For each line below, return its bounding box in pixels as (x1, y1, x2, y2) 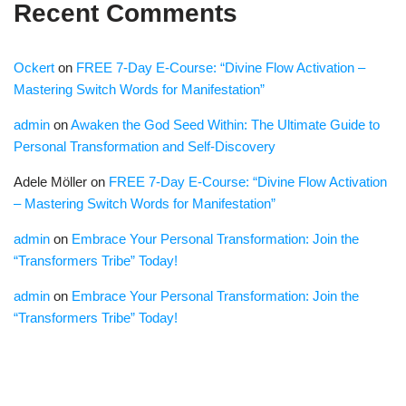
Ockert (14, 60, 54, 76)
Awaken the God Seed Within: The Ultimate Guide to (71, 117, 380, 133)
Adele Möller (14, 174, 87, 190)
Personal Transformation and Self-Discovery (14, 139, 275, 155)
